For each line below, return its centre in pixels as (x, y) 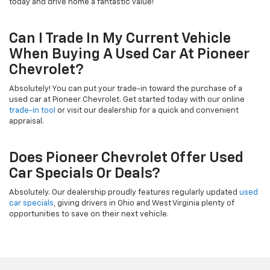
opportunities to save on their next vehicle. (89, 214)
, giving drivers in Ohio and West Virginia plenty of (144, 203)
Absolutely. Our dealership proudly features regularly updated (124, 192)
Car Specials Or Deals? (85, 173)
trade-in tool (32, 110)
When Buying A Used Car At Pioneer (129, 54)
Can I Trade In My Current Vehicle (120, 38)
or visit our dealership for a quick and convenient (147, 110)
